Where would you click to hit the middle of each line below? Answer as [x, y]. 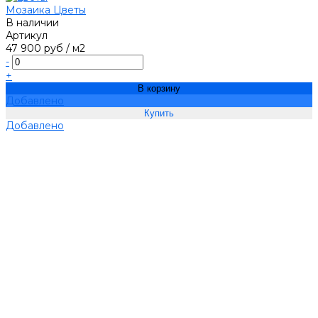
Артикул [27, 36]
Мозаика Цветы [46, 10]
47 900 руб [34, 49]
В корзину [159, 89]
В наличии [32, 23]
